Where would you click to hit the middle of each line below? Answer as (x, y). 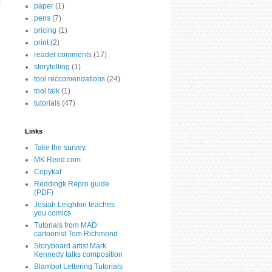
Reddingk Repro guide (72, 184)
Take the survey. (60, 147)
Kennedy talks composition (78, 254)
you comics (53, 213)
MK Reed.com (57, 159)
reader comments (63, 54)
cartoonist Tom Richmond (76, 233)
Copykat (48, 172)
